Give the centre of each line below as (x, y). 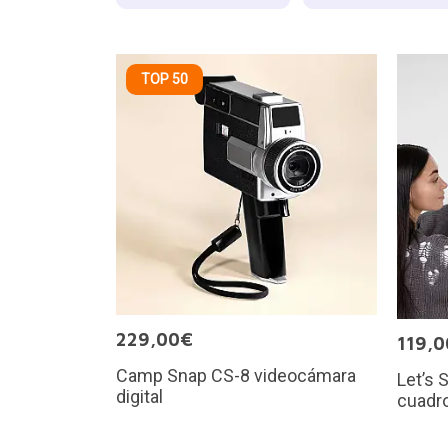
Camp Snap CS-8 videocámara (235, 375)
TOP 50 (164, 78)
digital (139, 396)
